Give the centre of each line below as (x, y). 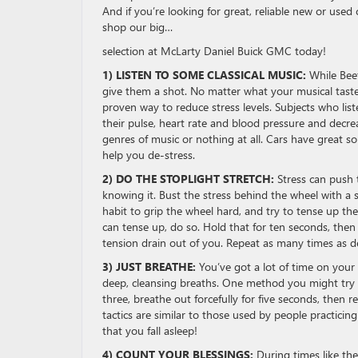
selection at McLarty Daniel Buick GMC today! (216, 51)
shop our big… (137, 27)
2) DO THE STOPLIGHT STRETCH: (190, 179)
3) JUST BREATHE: (151, 267)
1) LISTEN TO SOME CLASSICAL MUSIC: (206, 75)
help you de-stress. (150, 155)
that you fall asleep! (151, 331)
